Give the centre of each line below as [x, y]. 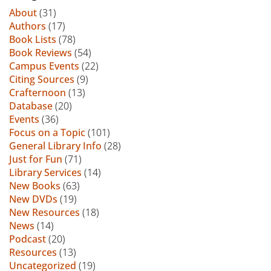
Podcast [28, 239]
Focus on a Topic [47, 132]
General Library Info [55, 145]
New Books [35, 185]
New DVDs [33, 199]
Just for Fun [36, 159]
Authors [28, 26]
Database [31, 106]
